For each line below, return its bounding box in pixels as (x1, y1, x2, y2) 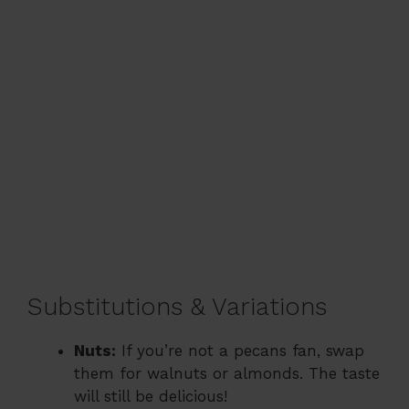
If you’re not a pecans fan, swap (116, 341, 364, 360)
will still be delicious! (74, 386, 227, 405)
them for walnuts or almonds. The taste (74, 363, 380, 383)
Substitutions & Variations (27, 291, 327, 321)
